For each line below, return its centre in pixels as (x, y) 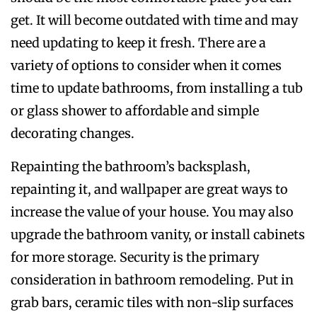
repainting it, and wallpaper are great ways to (149, 190)
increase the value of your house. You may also (152, 212)
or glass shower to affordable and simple (135, 111)
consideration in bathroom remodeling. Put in (152, 280)
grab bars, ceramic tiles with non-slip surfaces (152, 303)
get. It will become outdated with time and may (154, 21)
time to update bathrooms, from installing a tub (157, 88)
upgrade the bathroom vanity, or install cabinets (158, 235)
